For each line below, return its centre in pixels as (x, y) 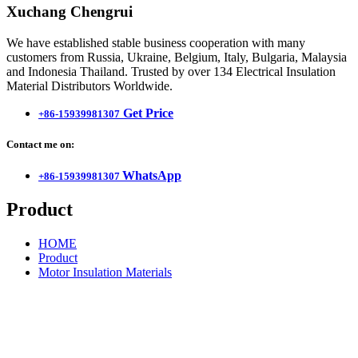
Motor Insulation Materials (105, 272)
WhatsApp (152, 176)
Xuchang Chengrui (70, 12)
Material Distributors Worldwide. (89, 86)
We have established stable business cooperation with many (156, 42)
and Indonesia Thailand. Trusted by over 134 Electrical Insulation (171, 71)
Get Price (147, 113)
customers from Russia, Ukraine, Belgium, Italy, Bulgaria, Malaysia (177, 57)
